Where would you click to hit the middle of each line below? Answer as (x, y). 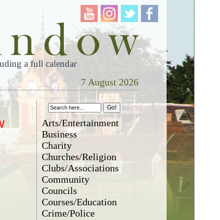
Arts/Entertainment (81, 123)
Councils (60, 191)
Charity (57, 145)
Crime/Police (69, 213)
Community (66, 179)
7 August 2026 (110, 82)
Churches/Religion (79, 157)
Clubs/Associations (81, 168)
